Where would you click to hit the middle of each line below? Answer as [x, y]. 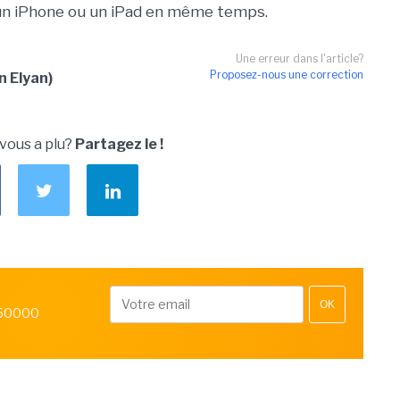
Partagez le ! [119, 144]
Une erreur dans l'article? [300, 58]
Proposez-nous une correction [287, 75]
